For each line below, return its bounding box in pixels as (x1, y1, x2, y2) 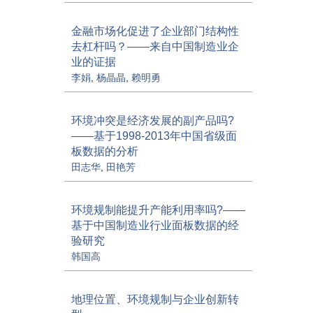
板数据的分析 (71, 145, 138, 158)
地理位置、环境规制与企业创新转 (71, 293, 239, 306)
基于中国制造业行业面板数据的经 (71, 219, 239, 232)
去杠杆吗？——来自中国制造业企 (71, 41, 239, 53)
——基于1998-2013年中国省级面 (71, 130, 237, 143)
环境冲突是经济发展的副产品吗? (71, 115, 234, 127)
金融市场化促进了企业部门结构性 (71, 25, 239, 38)
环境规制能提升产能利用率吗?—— (71, 204, 245, 217)
